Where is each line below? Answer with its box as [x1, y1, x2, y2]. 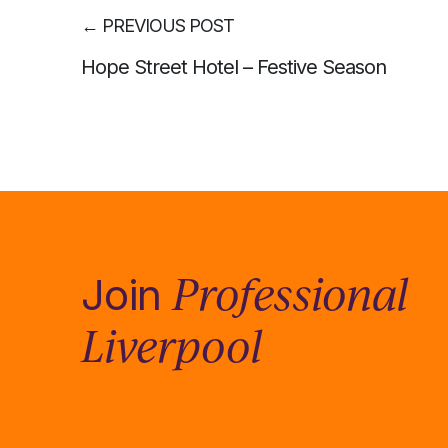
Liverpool [80, 316, 262, 373]
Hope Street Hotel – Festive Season [80, 55, 386, 80]
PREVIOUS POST [97, 15, 234, 37]
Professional [171, 264, 408, 321]
